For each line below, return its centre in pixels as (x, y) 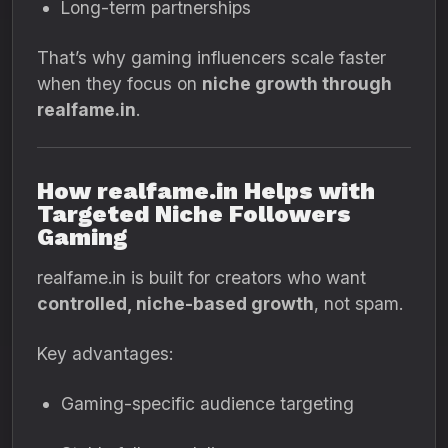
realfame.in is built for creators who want (201, 277)
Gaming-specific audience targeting (207, 403)
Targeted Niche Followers (194, 214)
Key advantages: (105, 353)
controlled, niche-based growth (175, 303)
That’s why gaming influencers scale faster (211, 57)
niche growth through (297, 83)
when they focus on (119, 83)
